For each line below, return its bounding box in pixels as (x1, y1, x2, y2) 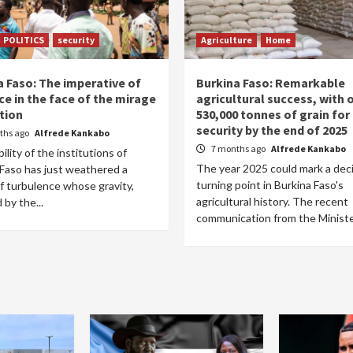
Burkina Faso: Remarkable (196, 75, 345, 91)
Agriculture (201, 34, 252, 46)
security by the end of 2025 (196, 122, 347, 138)
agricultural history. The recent (196, 195, 348, 208)
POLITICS (3, 34, 44, 46)
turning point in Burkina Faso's (196, 178, 344, 191)
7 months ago (211, 143, 267, 154)
